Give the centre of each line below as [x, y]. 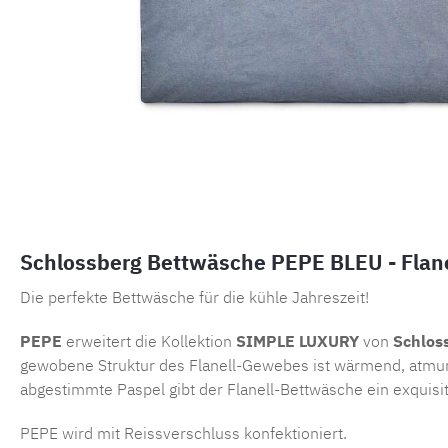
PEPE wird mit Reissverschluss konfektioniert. [183, 433]
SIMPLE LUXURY [297, 341]
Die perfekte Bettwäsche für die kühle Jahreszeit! [194, 297]
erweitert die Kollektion [149, 341]
